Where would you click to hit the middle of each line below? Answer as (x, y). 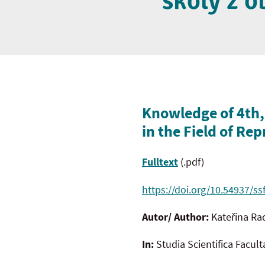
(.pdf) (191, 162)
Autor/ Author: (177, 216)
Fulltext (160, 162)
